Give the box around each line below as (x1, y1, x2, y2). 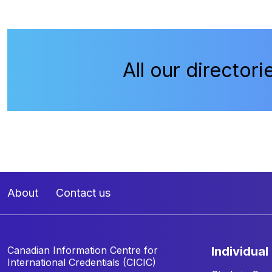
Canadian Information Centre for (7, 243, 158, 256)
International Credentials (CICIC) (7, 256, 156, 268)
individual (214, 243, 268, 259)
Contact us (56, 186, 110, 200)
